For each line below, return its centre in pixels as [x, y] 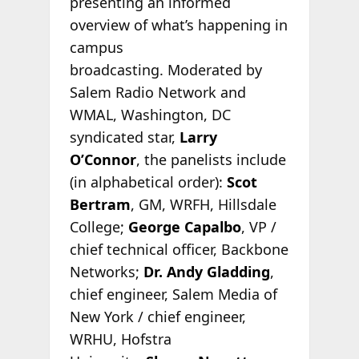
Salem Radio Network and [157, 93]
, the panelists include [211, 160]
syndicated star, [124, 137]
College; [99, 227]
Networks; [106, 272]
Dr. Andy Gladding [206, 272]
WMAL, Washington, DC [150, 115]
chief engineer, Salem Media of [173, 294]
